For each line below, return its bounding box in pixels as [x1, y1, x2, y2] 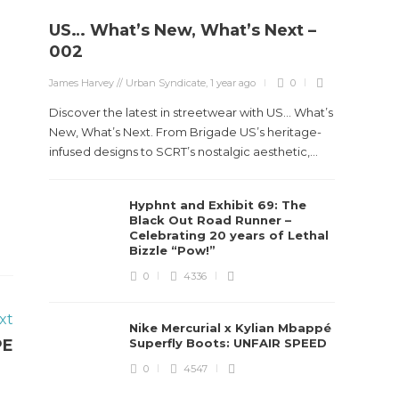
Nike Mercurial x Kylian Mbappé [129, 321, 332, 335]
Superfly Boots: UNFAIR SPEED [129, 336, 331, 350]
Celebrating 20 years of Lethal [129, 228, 330, 242]
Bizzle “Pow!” [129, 243, 220, 257]
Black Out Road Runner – [129, 213, 292, 227]
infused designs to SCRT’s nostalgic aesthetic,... [49, 144, 319, 159]
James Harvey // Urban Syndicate [49, 77, 207, 89]
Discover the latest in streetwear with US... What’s [49, 105, 334, 119]
